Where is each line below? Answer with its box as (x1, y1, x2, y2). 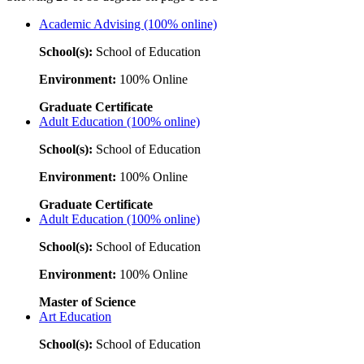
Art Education (39, 309, 111, 323)
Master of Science (39, 294, 136, 309)
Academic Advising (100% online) (39, 16, 217, 31)
